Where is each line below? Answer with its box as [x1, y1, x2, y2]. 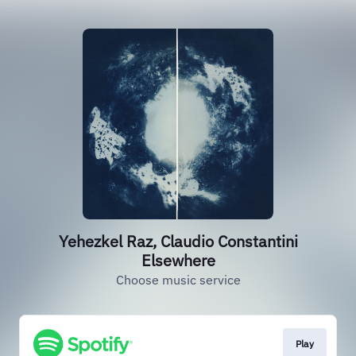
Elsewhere [141, 250, 215, 271]
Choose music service [115, 272, 241, 288]
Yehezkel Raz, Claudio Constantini [58, 230, 298, 252]
